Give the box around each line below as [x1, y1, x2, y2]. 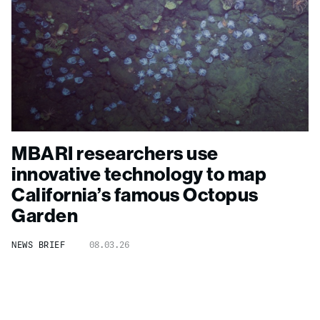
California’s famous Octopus [11, 182, 259, 207]
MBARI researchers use [11, 141, 219, 166]
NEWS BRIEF [11, 239, 65, 251]
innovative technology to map [11, 161, 266, 186]
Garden [11, 203, 78, 228]
